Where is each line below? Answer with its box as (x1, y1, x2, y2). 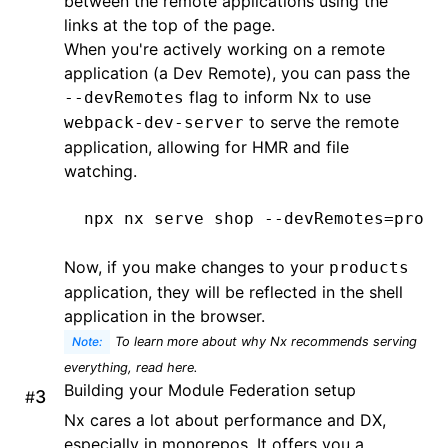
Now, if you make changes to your (64, 257, 329, 277)
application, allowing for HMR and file (64, 137, 349, 157)
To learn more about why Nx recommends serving (115, 334, 417, 349)
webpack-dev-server (64, 113, 244, 132)
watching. (64, 161, 137, 181)
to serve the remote (244, 112, 399, 132)
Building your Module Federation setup (64, 380, 356, 400)
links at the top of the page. (64, 15, 275, 35)
